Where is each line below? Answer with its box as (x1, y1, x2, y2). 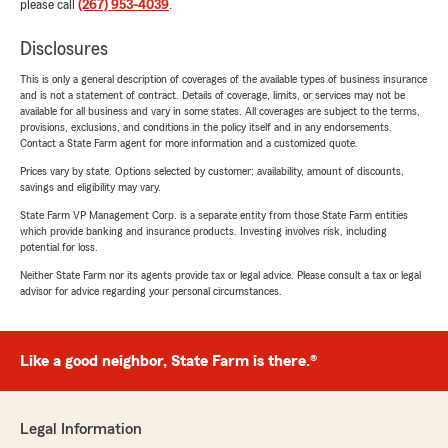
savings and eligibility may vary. (20, 181, 161, 194)
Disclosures (20, 39, 108, 60)
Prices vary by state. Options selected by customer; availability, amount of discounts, (20, 165, 404, 178)
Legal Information (20, 421, 142, 438)
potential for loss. (20, 241, 98, 254)
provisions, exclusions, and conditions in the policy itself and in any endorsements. (20, 121, 392, 134)
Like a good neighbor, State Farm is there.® (20, 353, 317, 370)
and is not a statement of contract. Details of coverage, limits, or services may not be (20, 89, 405, 102)
